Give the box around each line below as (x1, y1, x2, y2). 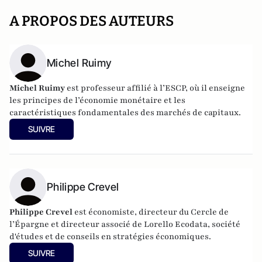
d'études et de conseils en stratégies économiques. (9, 231, 211, 242)
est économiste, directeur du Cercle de (73, 206, 229, 218)
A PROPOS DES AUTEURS (9, 13, 174, 29)
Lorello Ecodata (144, 219, 208, 230)
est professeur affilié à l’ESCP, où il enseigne (65, 82, 245, 94)
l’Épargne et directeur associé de (9, 219, 144, 230)
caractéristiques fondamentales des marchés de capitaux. (9, 107, 241, 118)
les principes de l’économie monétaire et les (9, 95, 185, 106)
